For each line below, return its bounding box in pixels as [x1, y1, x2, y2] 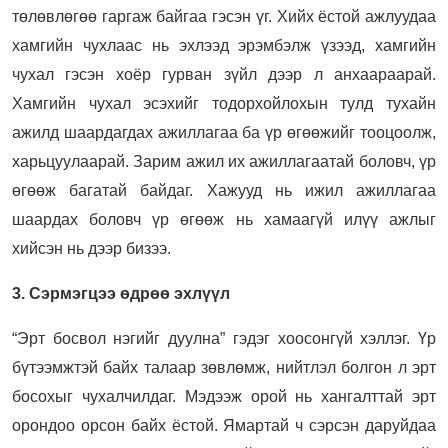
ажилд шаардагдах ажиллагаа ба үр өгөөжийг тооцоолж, [12, 123, 436, 141]
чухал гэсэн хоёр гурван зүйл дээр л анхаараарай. [12, 65, 436, 83]
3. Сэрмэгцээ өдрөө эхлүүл [12, 284, 230, 302]
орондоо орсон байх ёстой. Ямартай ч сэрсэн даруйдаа [12, 416, 436, 434]
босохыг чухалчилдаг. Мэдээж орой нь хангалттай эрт [12, 387, 436, 405]
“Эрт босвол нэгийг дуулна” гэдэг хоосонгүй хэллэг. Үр [12, 329, 436, 347]
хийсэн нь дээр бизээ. [12, 239, 171, 257]
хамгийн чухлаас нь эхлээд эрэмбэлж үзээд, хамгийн [12, 36, 436, 54]
